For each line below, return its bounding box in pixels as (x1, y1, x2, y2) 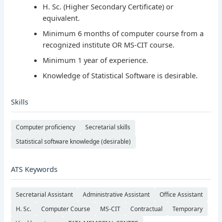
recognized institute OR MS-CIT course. (43, 40, 175, 50)
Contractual (130, 205, 163, 214)
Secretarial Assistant (16, 190, 73, 199)
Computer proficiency (16, 123, 76, 132)
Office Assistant (160, 190, 203, 199)
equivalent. (43, 13, 80, 23)
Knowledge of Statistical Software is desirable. (43, 70, 198, 81)
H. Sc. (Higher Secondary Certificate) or (43, 1, 174, 12)
